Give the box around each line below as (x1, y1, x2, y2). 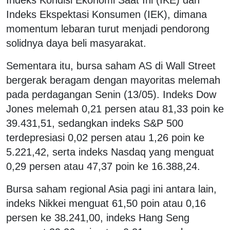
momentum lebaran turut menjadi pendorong (6, 23, 209, 34)
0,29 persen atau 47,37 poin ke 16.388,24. (6, 160, 200, 172)
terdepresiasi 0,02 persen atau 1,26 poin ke (6, 131, 204, 143)
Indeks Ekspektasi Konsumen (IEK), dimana (6, 8, 207, 20)
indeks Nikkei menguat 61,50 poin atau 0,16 (6, 197, 206, 209)
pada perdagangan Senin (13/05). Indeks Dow (6, 88, 216, 100)
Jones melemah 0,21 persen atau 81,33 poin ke (6, 103, 224, 114)
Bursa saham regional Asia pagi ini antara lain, (6, 183, 217, 195)
